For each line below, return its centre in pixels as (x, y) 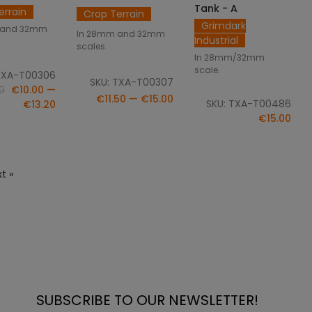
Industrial (216, 41)
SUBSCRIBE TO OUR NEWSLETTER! (148, 300)
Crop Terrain (114, 14)
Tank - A (216, 9)
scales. (92, 46)
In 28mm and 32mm (121, 33)
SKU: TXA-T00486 (249, 104)
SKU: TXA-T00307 (132, 82)
